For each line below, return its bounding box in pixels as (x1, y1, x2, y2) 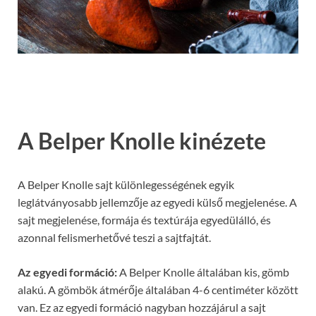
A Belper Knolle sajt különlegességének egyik (18, 178, 234, 192)
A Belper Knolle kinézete (18, 127, 266, 155)
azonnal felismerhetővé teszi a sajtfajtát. (18, 231, 211, 245)
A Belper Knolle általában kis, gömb (117, 265, 289, 279)
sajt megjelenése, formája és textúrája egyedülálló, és (18, 213, 271, 227)
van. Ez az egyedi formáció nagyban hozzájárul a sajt (18, 300, 266, 315)
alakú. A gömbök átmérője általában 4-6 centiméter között (18, 283, 298, 297)
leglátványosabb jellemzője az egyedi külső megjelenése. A (18, 195, 297, 209)
